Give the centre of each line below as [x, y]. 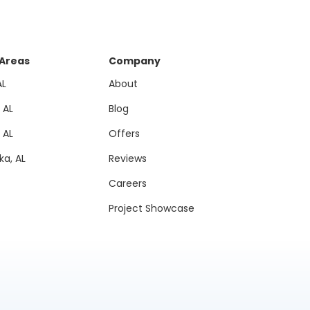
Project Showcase [151, 208]
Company [134, 61]
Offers [124, 134]
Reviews [127, 158]
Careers [127, 183]
